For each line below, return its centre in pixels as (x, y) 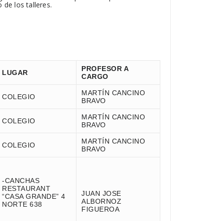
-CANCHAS (21, 181)
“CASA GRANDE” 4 (34, 196)
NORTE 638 (22, 204)
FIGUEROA (100, 209)
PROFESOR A (105, 69)
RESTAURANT (26, 188)
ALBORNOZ (101, 201)
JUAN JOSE (101, 193)
